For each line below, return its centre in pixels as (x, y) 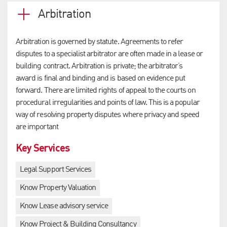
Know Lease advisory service (64, 206)
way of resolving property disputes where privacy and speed (108, 115)
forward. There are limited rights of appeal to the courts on (106, 90)
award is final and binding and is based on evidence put (101, 78)
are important (37, 127)
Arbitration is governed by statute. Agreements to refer (100, 42)
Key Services (43, 147)
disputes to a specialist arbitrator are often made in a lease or (109, 54)
